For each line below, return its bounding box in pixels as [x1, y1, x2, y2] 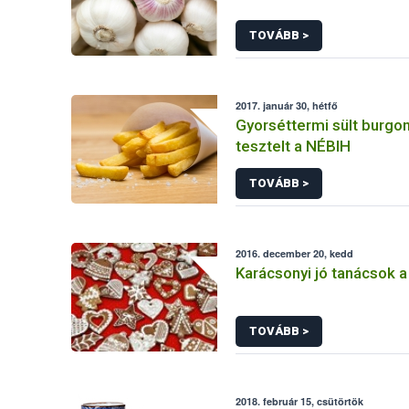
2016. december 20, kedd [236, 246, 354, 260]
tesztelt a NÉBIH [236, 137, 351, 155]
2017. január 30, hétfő [236, 99, 339, 112]
